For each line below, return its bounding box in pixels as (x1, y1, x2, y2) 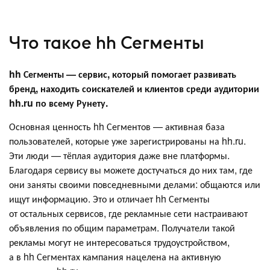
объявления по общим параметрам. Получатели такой (9, 220, 235, 234)
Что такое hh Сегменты (9, 31, 204, 54)
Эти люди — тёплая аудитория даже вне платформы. (9, 148, 230, 162)
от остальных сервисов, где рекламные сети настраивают (9, 206, 248, 220)
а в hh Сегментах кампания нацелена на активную (9, 249, 221, 263)
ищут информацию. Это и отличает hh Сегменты (9, 191, 210, 206)
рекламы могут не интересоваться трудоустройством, (9, 234, 230, 249)
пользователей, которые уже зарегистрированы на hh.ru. (9, 133, 246, 148)
